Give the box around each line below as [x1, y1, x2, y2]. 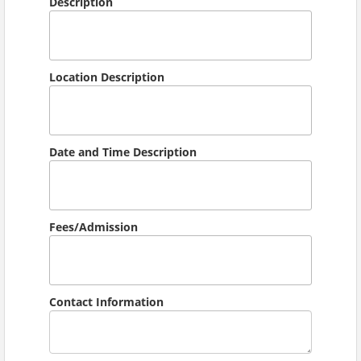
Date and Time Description [49, 143, 197, 160]
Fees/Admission [49, 218, 138, 234]
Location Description [49, 68, 164, 85]
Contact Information [49, 293, 164, 309]
